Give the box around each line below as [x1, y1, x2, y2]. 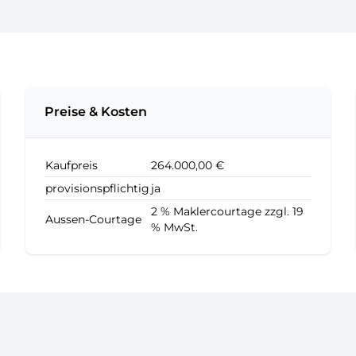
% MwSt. [151, 220, 198, 234]
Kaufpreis [45, 158, 98, 172]
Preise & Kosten [44, 104, 147, 119]
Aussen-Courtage [45, 212, 141, 226]
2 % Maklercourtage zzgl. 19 [151, 204, 304, 219]
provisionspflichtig [45, 181, 149, 195]
